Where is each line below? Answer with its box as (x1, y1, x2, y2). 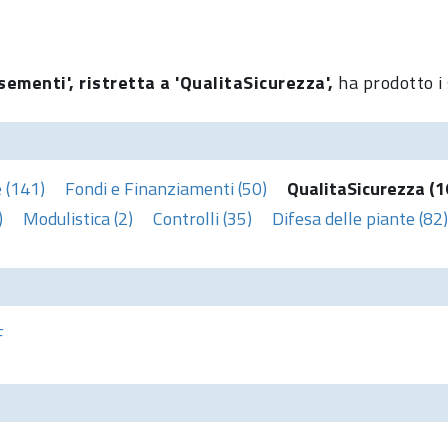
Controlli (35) (153, 204, 252, 232)
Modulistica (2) (23, 204, 133, 232)
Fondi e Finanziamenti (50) (65, 174, 267, 202)
